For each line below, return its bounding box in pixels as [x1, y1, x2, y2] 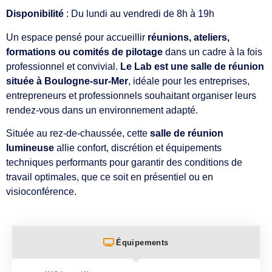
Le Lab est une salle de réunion [120, 61, 264, 72]
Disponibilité [6, 8, 64, 19]
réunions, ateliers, [148, 32, 229, 42]
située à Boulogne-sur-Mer [6, 75, 128, 86]
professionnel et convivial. [6, 61, 120, 72]
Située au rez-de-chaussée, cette [6, 127, 150, 138]
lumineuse [6, 142, 54, 153]
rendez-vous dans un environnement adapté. [6, 104, 198, 115]
